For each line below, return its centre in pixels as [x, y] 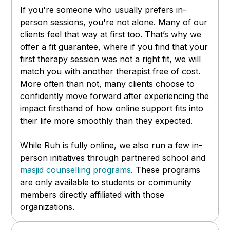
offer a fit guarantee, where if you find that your [114, 47]
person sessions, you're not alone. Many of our [114, 22]
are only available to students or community [106, 183]
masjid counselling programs [76, 170]
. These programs [166, 170]
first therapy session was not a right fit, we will [111, 59]
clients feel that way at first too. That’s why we [111, 35]
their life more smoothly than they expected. [107, 121]
